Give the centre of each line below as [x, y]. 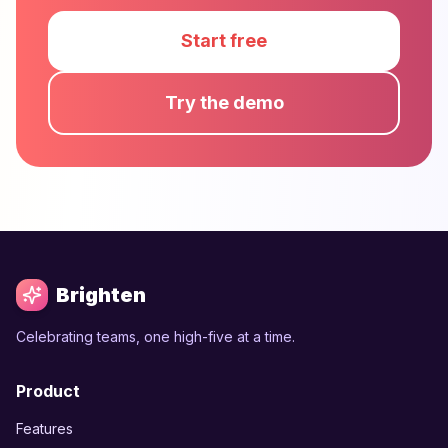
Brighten [101, 295]
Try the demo [224, 102]
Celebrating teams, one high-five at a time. [155, 336]
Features [44, 428]
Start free [224, 40]
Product [48, 391]
